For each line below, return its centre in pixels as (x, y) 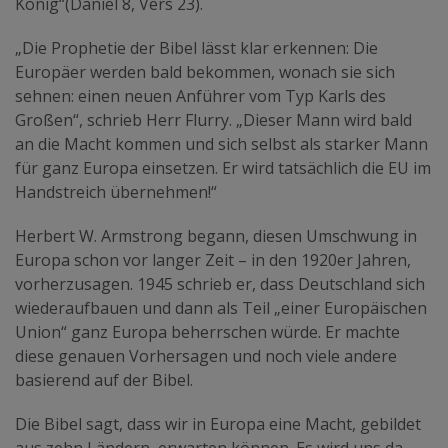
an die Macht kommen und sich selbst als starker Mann (221, 143)
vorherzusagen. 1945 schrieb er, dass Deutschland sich (220, 283)
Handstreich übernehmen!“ (116, 191)
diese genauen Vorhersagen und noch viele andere (206, 355)
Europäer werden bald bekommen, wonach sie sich (205, 71)
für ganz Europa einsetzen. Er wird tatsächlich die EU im (223, 167)
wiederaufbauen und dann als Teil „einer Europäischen (221, 307)
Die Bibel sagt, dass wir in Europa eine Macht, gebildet (218, 423)
